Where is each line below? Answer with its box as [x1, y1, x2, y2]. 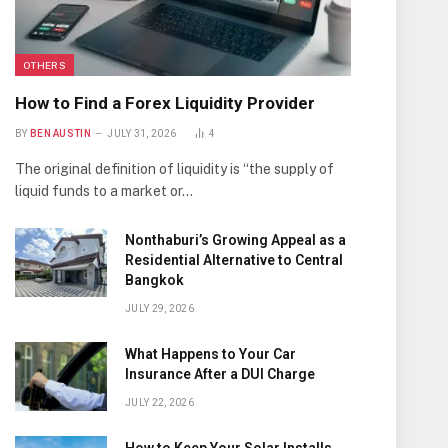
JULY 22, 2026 [125, 397, 194, 408]
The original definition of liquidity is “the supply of [15, 161, 334, 177]
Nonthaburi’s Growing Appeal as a [125, 232, 346, 248]
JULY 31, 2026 [107, 128, 177, 139]
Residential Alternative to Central [125, 252, 343, 268]
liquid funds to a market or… [15, 183, 193, 199]
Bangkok [125, 272, 184, 288]
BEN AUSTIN [29, 128, 91, 139]
